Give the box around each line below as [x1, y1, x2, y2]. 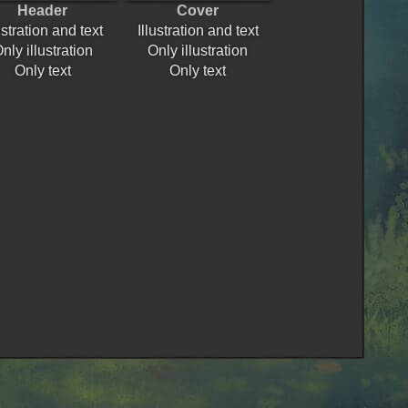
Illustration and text [137, 22, 259, 38]
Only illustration [148, 42, 248, 58]
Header [17, 2, 68, 18]
